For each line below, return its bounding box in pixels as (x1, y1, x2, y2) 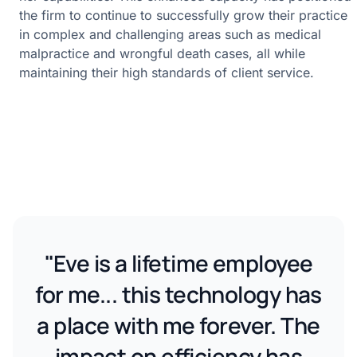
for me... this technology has (35, 279, 322, 310)
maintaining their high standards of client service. (19, 65, 318, 81)
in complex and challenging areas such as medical (19, 26, 321, 43)
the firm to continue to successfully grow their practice (19, 7, 347, 24)
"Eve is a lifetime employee (44, 248, 313, 279)
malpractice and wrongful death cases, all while (19, 45, 305, 62)
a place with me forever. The (37, 310, 320, 341)
